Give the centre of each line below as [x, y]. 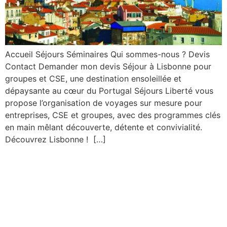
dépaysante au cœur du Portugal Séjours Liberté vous [109, 90]
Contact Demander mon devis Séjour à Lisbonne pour [108, 66]
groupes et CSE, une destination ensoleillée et [93, 78]
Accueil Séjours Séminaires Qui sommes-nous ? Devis [107, 54]
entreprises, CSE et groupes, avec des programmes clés [113, 115]
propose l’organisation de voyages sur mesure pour [104, 103]
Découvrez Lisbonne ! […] [55, 139]
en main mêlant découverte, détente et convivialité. [104, 127]
